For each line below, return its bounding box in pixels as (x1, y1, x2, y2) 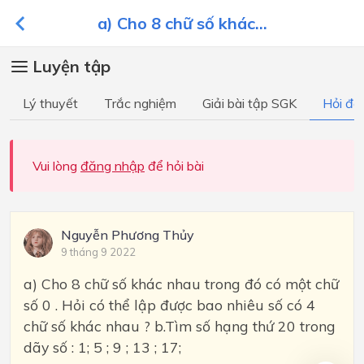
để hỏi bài (145, 158, 204, 174)
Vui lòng (32, 158, 80, 174)
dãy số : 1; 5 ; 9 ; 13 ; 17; (24, 338, 181, 356)
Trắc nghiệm (104, 95, 176, 111)
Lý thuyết (23, 95, 78, 111)
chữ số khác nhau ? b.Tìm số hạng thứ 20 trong (24, 317, 336, 335)
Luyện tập (32, 55, 110, 76)
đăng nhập (80, 158, 145, 174)
